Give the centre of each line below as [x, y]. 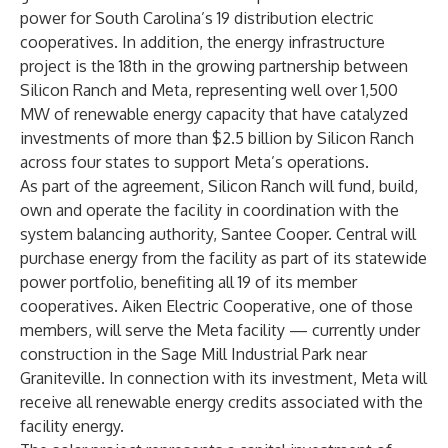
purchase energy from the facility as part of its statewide [223, 258]
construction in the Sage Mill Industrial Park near [193, 354]
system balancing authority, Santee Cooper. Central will [218, 234]
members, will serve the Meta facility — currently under [220, 330]
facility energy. [72, 426]
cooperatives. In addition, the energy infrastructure [202, 42]
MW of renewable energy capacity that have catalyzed [214, 114]
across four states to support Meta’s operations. [194, 162]
